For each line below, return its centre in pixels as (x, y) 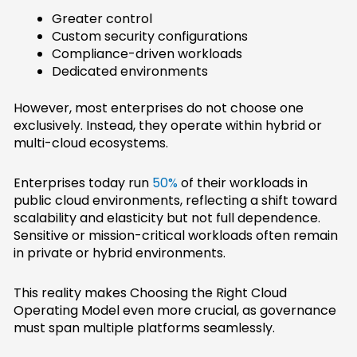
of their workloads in (243, 183)
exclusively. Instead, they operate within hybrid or (168, 126)
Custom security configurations (150, 37)
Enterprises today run (83, 183)
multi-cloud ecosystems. (91, 143)
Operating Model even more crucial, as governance (175, 311)
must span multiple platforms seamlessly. (145, 328)
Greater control (102, 19)
